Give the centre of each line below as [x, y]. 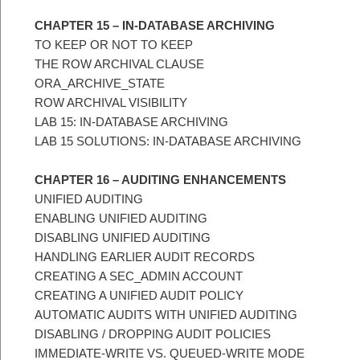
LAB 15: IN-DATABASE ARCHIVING [131, 121]
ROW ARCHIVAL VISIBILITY [111, 102]
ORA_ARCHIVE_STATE [100, 83]
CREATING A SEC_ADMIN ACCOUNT [139, 276]
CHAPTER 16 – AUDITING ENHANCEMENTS [160, 179]
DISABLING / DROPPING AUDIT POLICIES [153, 333]
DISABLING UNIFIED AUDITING [123, 237]
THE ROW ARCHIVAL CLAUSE [119, 63]
